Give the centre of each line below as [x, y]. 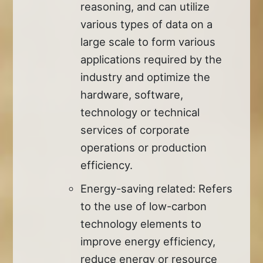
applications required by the [151, 59]
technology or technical [140, 112]
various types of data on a [147, 24]
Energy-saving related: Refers [157, 188]
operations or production [144, 147]
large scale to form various [148, 41]
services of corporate [135, 129]
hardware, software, [132, 94]
